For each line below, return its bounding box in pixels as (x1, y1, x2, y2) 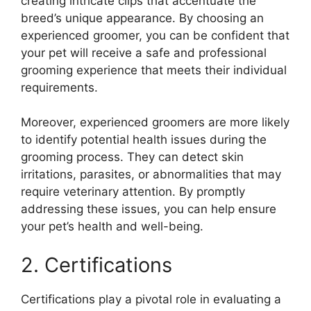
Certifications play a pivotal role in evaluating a (21, 292, 281, 306)
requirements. (21, 80, 98, 94)
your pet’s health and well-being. (21, 219, 203, 234)
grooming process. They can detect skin (21, 150, 244, 165)
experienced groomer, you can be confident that (21, 28, 289, 42)
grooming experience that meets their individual (21, 62, 287, 77)
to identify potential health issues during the (21, 133, 267, 147)
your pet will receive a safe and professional (21, 45, 267, 60)
